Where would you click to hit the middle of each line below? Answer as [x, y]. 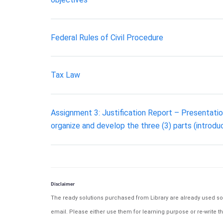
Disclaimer [63, 184]
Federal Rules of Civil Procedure [107, 37]
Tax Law [65, 75]
